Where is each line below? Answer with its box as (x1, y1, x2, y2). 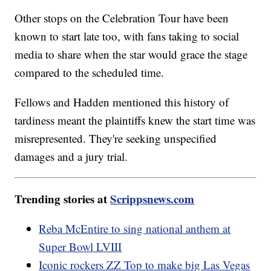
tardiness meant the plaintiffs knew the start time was (15, 113, 256, 128)
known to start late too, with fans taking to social (15, 28, 240, 44)
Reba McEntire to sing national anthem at (39, 221, 231, 237)
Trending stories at (15, 191, 111, 207)
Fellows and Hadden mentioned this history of (15, 94, 229, 110)
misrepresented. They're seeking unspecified (15, 131, 217, 146)
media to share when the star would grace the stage (15, 47, 248, 62)
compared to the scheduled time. (15, 65, 168, 80)
